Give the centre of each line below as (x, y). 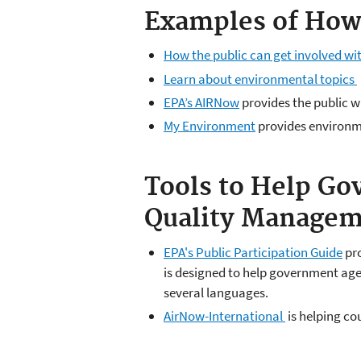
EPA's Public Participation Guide (253, 252)
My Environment (210, 126)
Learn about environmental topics (260, 79)
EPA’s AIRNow (201, 102)
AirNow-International (224, 315)
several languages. (216, 292)
